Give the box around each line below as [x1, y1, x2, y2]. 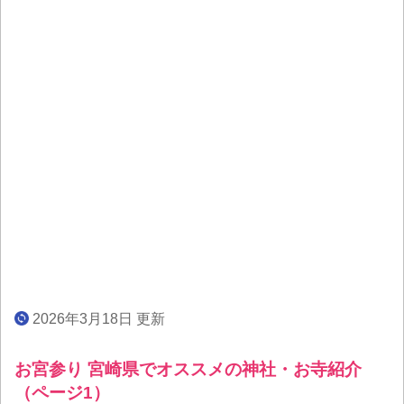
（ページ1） [14, 382, 110, 402]
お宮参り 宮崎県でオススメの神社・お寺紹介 [14, 359, 362, 379]
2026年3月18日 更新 [29, 310, 165, 326]
